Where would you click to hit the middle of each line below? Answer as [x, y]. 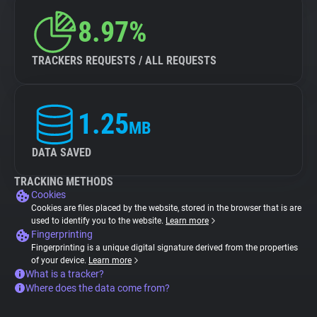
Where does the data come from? [98, 288]
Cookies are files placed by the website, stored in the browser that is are [166, 208]
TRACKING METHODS [64, 181]
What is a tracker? [65, 274]
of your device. [60, 260]
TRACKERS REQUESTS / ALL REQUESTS [124, 60]
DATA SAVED [62, 152]
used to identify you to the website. [98, 221]
